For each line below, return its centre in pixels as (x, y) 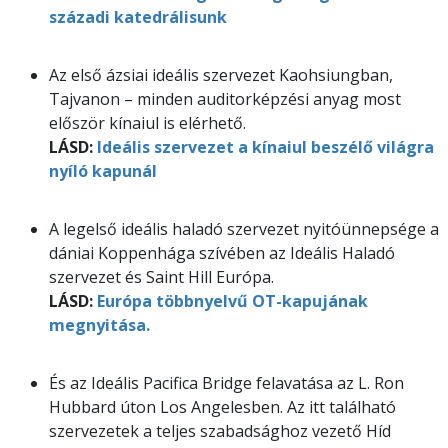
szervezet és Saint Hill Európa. (161, 276)
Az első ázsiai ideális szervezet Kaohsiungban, (221, 74)
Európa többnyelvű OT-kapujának (230, 300)
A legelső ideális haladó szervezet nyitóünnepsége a (244, 228)
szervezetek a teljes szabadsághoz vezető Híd (220, 430)
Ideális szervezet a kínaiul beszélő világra (263, 146)
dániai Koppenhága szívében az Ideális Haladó (222, 252)
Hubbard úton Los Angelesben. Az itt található (222, 406)
